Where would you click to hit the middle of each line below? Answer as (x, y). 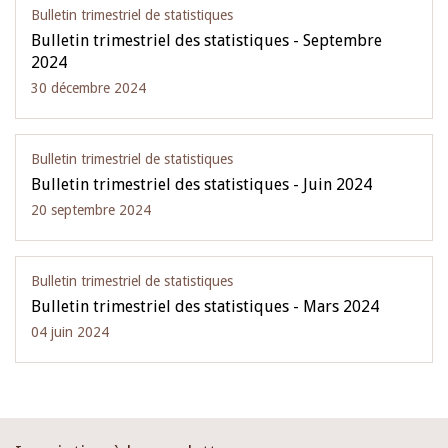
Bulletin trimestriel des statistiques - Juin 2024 (201, 184)
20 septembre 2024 (91, 210)
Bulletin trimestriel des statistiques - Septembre (206, 40)
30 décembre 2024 (88, 88)
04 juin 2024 (70, 332)
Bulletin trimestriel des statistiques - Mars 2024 (205, 306)
